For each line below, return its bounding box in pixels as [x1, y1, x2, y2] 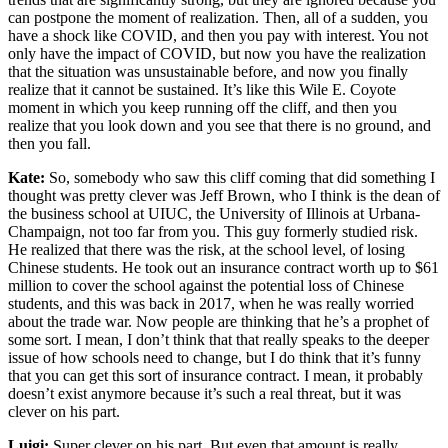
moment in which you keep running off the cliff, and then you [8, 98, 397, 116]
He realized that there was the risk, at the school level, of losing [8, 240, 405, 258]
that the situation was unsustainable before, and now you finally [8, 62, 408, 80]
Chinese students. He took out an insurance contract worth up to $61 [8, 258, 439, 276]
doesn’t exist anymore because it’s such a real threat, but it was [8, 384, 401, 402]
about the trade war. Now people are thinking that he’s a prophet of [8, 312, 429, 330]
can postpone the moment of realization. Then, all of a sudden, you [8, 8, 428, 26]
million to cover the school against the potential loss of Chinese [8, 276, 404, 294]
